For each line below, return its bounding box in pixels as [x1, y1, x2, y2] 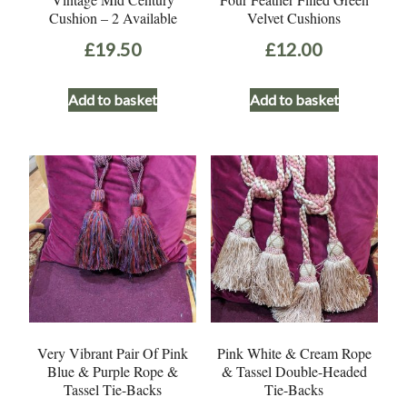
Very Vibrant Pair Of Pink [37, 343, 189, 363]
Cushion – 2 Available [48, 8, 177, 28]
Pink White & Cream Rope [216, 343, 372, 363]
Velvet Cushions [247, 8, 342, 28]
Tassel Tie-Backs [64, 380, 163, 400]
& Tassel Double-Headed [221, 362, 367, 382]
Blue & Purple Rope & [47, 362, 179, 382]
